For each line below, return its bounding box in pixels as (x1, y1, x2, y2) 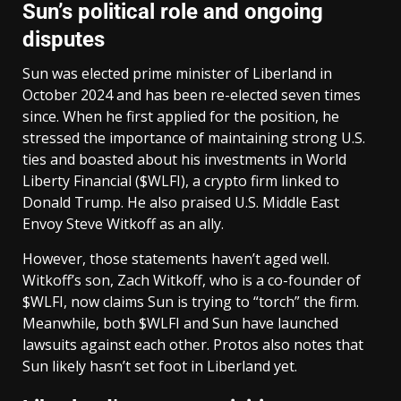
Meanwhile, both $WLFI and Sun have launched (22, 312, 338, 333)
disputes (22, 26, 105, 52)
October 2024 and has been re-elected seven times (22, 84, 361, 105)
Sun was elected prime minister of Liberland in (22, 63, 332, 83)
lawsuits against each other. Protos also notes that (22, 334, 363, 354)
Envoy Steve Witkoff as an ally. (22, 213, 224, 234)
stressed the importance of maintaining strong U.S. (22, 127, 365, 148)
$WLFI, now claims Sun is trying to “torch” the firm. (22, 291, 359, 311)
